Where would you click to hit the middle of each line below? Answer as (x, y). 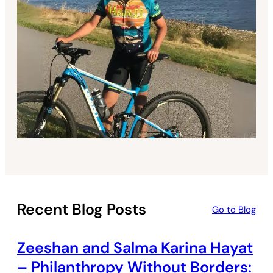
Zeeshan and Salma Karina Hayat (135, 248)
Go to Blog (234, 210)
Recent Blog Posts (82, 210)
